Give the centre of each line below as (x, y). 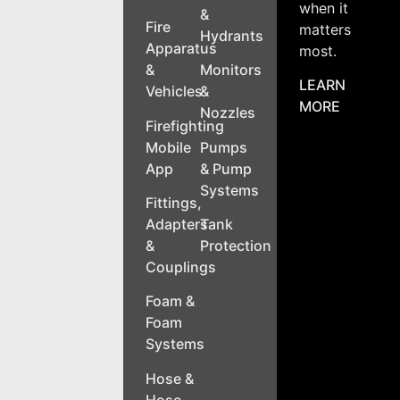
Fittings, (173, 202)
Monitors (231, 70)
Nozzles (228, 113)
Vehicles (174, 92)
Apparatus (181, 49)
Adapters (176, 224)
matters (325, 29)
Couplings (180, 267)
